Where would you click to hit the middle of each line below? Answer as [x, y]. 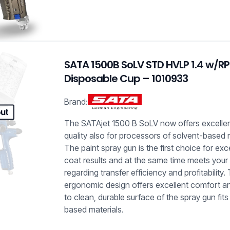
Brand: [76, 102]
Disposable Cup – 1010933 [126, 79]
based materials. [94, 210]
